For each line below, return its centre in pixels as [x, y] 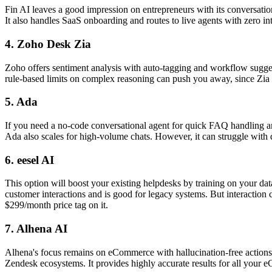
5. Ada [21, 102]
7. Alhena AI [36, 229]
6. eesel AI [29, 160]
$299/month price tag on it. [56, 205]
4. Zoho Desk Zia [48, 44]
